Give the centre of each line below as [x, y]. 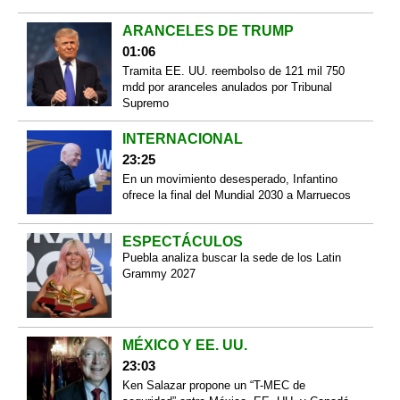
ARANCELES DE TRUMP [208, 30]
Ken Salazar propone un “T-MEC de [213, 385]
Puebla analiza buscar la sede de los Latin [231, 258]
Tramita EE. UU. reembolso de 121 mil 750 [233, 71]
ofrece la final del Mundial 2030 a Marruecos [236, 195]
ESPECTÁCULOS [182, 242]
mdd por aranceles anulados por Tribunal [227, 87]
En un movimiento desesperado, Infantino [229, 179]
